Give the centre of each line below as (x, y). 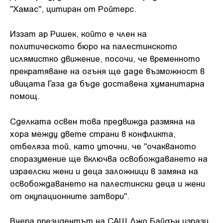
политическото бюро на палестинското (94, 46)
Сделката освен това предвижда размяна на (103, 121)
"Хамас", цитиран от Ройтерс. (73, 8)
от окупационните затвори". (70, 195)
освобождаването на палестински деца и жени (108, 183)
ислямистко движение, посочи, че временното (105, 58)
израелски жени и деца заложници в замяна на (104, 170)
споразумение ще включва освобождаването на (109, 158)
